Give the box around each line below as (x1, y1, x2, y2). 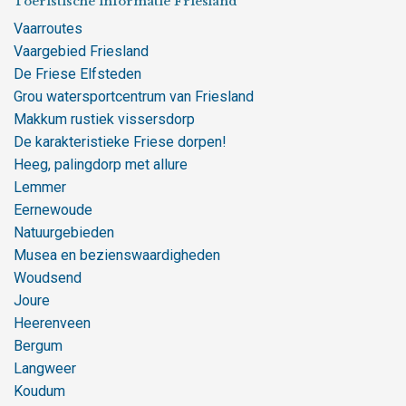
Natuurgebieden (14, 224, 114, 241)
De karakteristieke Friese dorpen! (14, 133, 227, 150)
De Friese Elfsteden (14, 65, 141, 82)
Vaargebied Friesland (14, 43, 149, 60)
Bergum (14, 337, 63, 354)
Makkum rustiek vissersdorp (14, 111, 195, 128)
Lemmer (14, 179, 66, 196)
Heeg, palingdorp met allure (14, 156, 188, 173)
